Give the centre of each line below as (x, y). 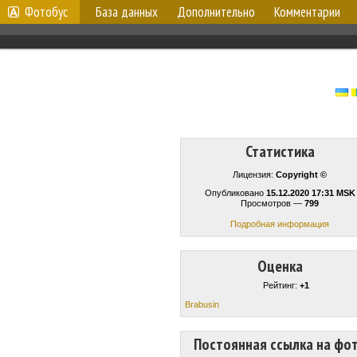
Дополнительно (216, 12)
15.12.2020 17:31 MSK (310, 193)
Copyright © (301, 175)
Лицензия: (254, 175)
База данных (127, 12)
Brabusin (202, 304)
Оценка (280, 266)
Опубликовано (235, 193)
